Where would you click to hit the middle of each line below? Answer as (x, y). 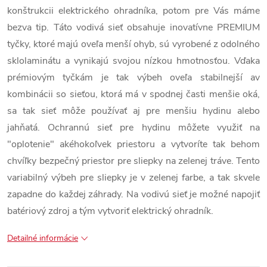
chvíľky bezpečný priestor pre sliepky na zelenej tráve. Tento (133, 161)
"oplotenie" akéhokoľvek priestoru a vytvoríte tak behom (133, 144)
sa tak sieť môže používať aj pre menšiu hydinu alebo (133, 111)
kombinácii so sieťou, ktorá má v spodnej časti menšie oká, (133, 94)
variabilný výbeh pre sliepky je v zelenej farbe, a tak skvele (133, 178)
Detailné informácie (43, 238)
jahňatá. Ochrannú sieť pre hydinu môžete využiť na (133, 128)
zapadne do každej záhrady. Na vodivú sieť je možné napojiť (133, 194)
